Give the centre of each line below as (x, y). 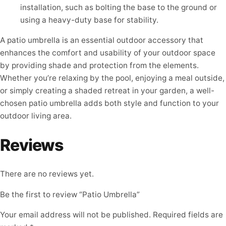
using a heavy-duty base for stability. (89, 20)
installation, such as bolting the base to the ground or (119, 7)
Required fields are (188, 215)
